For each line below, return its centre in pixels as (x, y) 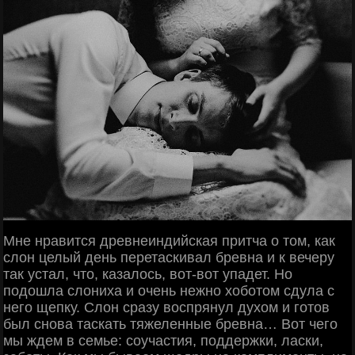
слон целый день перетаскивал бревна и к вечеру (169, 257)
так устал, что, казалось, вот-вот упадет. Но (148, 274)
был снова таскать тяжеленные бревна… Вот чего (170, 324)
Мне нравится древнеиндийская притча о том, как (169, 240)
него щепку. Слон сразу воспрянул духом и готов (166, 307)
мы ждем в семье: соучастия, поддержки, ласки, (163, 340)
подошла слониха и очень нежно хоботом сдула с (169, 290)
